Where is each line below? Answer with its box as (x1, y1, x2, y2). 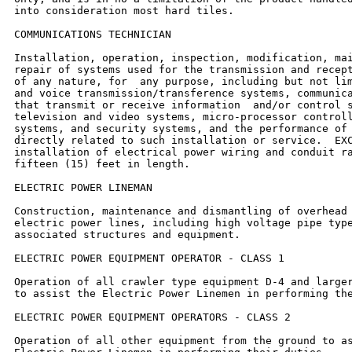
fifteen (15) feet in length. (14, 157, 190, 170)
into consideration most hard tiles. (14, 4, 234, 16)
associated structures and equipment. (14, 228, 240, 240)
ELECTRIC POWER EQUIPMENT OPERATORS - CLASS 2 (14, 310, 291, 323)
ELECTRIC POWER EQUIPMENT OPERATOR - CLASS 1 (14, 251, 284, 264)
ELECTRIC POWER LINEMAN (14, 181, 152, 193)
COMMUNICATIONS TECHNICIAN (14, 27, 171, 40)
